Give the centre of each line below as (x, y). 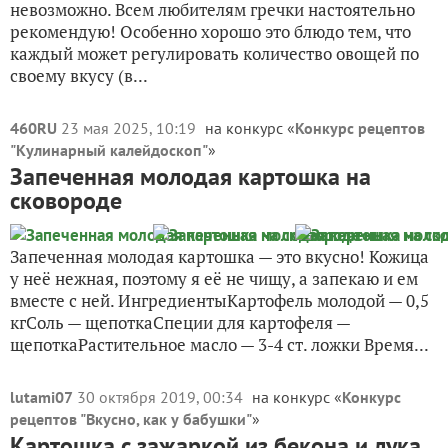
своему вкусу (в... (79, 75)
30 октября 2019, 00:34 (162, 397)
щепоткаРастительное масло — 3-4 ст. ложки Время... (219, 344)
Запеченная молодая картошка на (190, 176)
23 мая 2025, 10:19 (130, 128)
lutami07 (41, 397)
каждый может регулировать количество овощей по (214, 53)
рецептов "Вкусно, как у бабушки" (131, 419)
